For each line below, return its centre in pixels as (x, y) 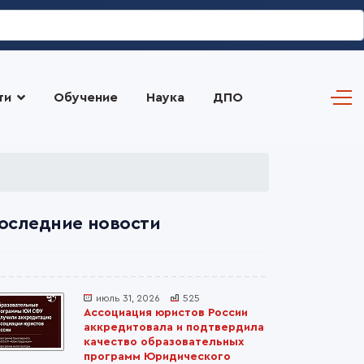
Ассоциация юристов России (166, 313)
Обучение (85, 97)
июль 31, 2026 (128, 298)
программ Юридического (157, 357)
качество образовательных (164, 342)
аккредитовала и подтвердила (174, 327)
